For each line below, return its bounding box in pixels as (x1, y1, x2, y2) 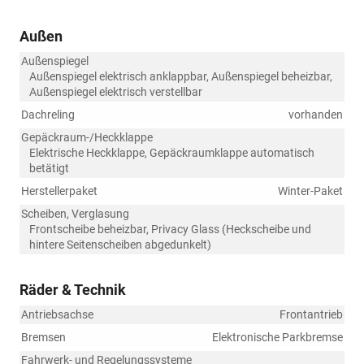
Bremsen (21, 331, 66, 344)
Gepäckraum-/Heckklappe (21, 131, 153, 145)
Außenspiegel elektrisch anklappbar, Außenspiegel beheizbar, (29, 70, 332, 84)
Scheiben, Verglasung (21, 207, 129, 221)
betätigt (29, 162, 69, 175)
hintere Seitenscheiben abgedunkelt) (29, 238, 211, 252)
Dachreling (21, 108, 75, 122)
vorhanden (288, 108, 343, 122)
